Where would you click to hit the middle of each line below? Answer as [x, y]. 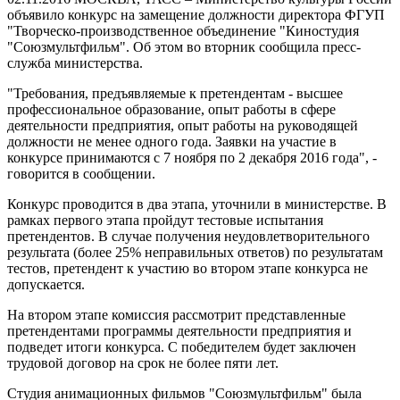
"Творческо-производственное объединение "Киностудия [183, 30]
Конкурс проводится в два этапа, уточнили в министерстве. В [197, 204]
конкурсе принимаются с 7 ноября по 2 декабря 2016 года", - [192, 157]
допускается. [46, 284]
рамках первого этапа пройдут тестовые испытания [165, 220]
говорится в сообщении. [81, 173]
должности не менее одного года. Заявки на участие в [172, 141]
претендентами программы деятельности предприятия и [179, 330]
